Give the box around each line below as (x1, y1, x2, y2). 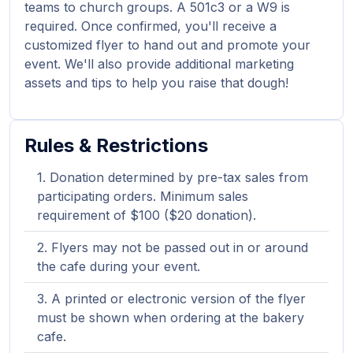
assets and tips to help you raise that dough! (24, 75, 288, 91)
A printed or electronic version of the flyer (51, 291, 306, 307)
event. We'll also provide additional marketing (24, 56, 294, 72)
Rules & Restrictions (24, 134, 208, 157)
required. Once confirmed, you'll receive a (24, 18, 277, 34)
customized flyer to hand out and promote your (24, 37, 310, 53)
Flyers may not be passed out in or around (51, 240, 308, 255)
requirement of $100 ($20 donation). (37, 207, 256, 223)
